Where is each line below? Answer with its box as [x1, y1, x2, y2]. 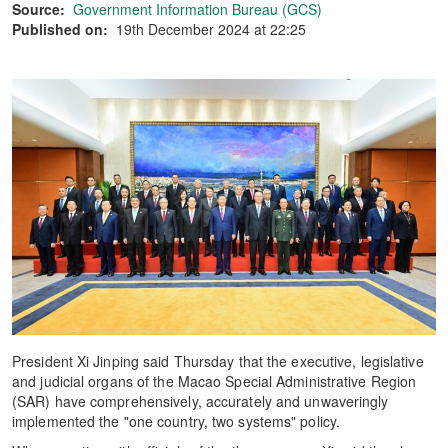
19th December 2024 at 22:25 [116, 19, 306, 39]
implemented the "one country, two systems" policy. [12, 410, 341, 431]
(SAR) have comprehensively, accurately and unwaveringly [12, 390, 389, 411]
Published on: [12, 19, 108, 39]
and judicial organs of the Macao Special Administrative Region [12, 370, 417, 391]
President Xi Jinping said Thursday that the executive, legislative [12, 350, 424, 371]
